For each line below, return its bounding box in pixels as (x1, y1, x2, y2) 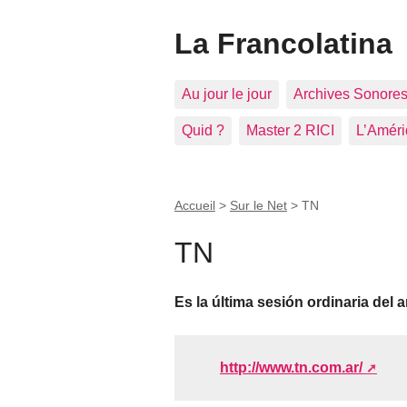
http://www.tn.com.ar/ (220, 359, 362, 375)
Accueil (174, 198, 215, 213)
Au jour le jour (182, 86, 272, 102)
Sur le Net (230, 198, 287, 213)
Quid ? (182, 123, 224, 138)
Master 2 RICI (246, 123, 334, 138)
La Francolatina (174, 27, 392, 60)
